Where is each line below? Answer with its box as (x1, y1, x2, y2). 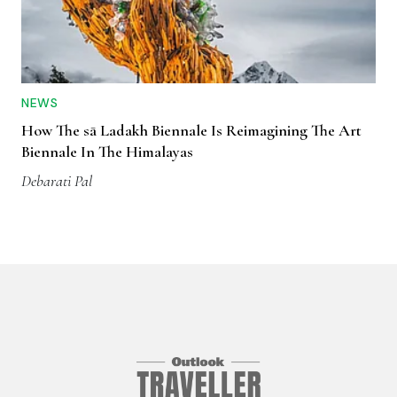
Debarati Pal (21, 171, 92, 191)
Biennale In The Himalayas (21, 142, 193, 162)
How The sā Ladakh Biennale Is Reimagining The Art (21, 121, 362, 141)
